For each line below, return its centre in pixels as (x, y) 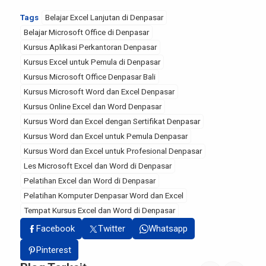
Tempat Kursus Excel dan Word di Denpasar (99, 210)
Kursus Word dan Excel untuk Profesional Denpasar (113, 151)
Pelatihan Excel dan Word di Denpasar (90, 180)
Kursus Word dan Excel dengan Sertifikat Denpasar (112, 121)
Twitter (112, 229)
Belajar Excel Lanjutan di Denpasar (104, 17)
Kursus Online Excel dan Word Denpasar (93, 106)
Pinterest (54, 250)
